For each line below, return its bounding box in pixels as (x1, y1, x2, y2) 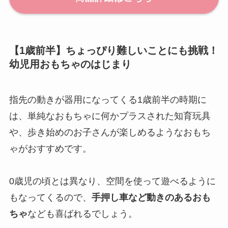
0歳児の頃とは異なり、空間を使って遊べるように (9, 176, 216, 186)
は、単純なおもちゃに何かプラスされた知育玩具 (9, 110, 211, 121)
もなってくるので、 (9, 192, 92, 203)
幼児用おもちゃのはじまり (9, 59, 131, 70)
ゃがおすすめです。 (9, 143, 92, 154)
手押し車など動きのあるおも (91, 192, 211, 203)
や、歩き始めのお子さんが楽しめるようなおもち (9, 127, 211, 137)
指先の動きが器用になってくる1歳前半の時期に (9, 94, 207, 105)
